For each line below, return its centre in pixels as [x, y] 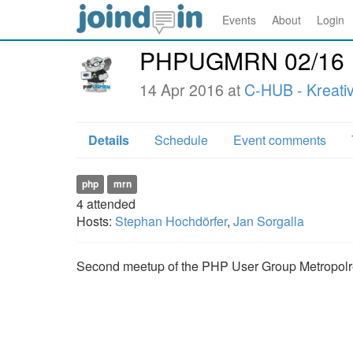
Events [239, 20]
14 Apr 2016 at [192, 90]
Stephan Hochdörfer [171, 221]
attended [111, 204]
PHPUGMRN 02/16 [242, 60]
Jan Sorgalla [269, 221]
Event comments [280, 140]
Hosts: [96, 221]
